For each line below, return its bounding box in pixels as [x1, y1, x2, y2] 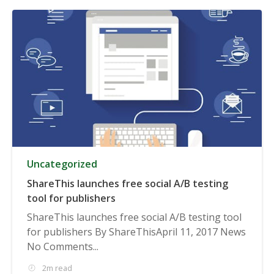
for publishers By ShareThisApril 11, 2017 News [27, 224, 246, 239]
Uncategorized [27, 157, 97, 171]
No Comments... [27, 239, 98, 253]
